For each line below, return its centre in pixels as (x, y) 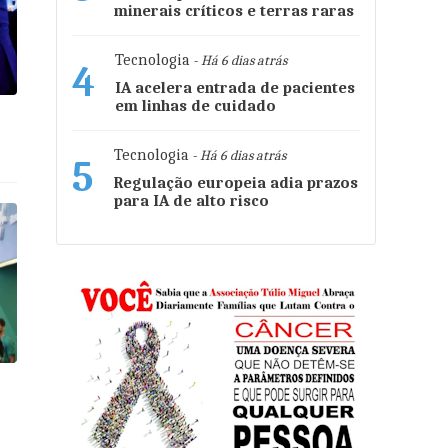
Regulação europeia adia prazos (236, 183)
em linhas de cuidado (195, 106)
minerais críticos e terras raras (234, 11)
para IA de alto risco (191, 201)
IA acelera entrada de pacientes (235, 88)
